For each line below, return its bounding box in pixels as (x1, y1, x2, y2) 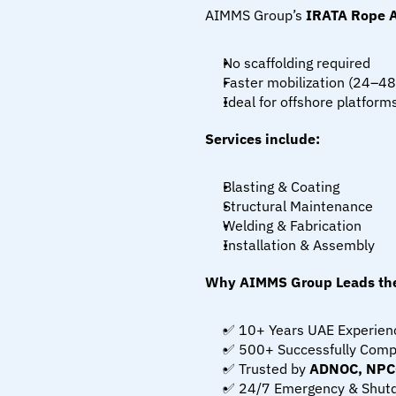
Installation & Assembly (223, 236, 375, 254)
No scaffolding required (223, 54, 370, 72)
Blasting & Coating (223, 178, 339, 195)
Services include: (205, 130, 320, 148)
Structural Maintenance (223, 197, 373, 215)
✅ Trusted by (223, 360, 309, 377)
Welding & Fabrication (223, 217, 362, 234)
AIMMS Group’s (205, 6, 306, 24)
